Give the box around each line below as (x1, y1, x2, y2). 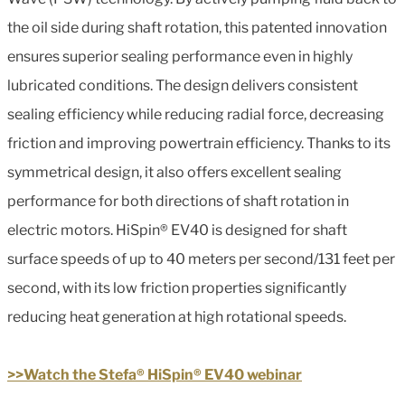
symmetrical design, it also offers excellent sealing (7, 163, 342, 181)
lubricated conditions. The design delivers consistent (7, 76, 358, 94)
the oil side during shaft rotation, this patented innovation (7, 18, 387, 36)
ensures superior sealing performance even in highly (7, 47, 353, 65)
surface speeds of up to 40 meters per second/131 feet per (7, 250, 395, 268)
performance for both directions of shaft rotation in (7, 192, 349, 210)
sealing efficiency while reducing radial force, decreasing (7, 105, 384, 123)
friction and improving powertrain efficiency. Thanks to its (7, 134, 391, 152)
